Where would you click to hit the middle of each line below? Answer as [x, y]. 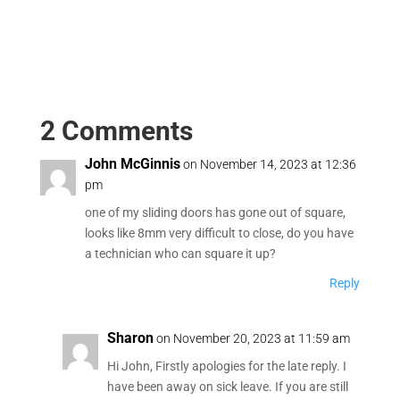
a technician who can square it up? [180, 254]
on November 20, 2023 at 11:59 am [253, 339]
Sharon [130, 338]
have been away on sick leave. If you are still [227, 387]
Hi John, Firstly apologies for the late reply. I [226, 367]
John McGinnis [132, 164]
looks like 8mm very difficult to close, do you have [219, 233]
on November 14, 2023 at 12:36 [269, 165]
